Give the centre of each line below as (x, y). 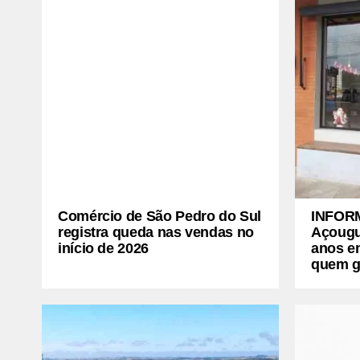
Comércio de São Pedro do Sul (160, 216)
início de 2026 (103, 248)
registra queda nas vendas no (156, 232)
